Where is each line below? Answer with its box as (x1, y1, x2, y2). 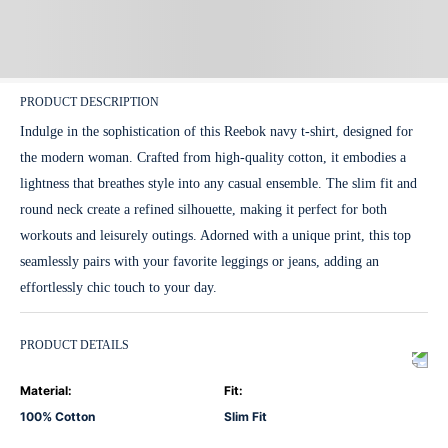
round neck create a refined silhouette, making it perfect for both (20, 201, 387, 217)
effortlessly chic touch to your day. (20, 279, 217, 295)
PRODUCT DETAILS (20, 338, 129, 353)
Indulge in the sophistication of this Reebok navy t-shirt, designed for (20, 123, 413, 139)
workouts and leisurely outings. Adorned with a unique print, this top (20, 227, 411, 243)
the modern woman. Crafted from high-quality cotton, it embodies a (20, 149, 406, 165)
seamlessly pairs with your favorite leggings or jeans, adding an (20, 253, 379, 269)
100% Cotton (20, 408, 95, 424)
